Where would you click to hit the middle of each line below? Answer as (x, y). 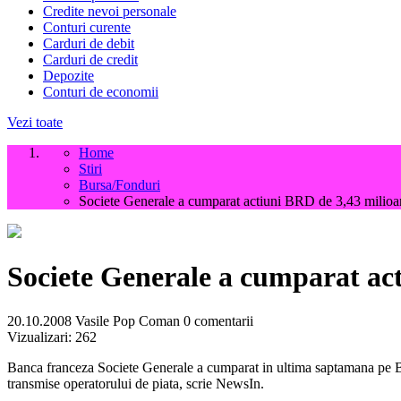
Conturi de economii (101, 92)
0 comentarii (218, 320)
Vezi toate (35, 122)
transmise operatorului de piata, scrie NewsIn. (136, 383)
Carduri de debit (89, 43)
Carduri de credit (90, 60)
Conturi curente (87, 27)
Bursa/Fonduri (119, 185)
